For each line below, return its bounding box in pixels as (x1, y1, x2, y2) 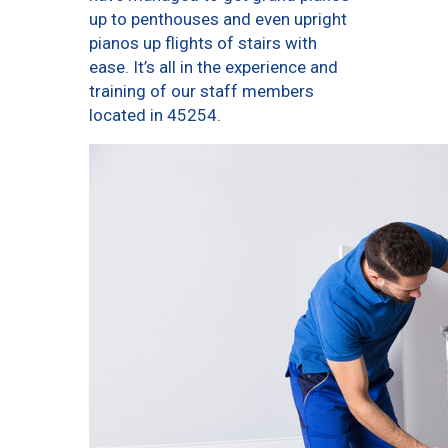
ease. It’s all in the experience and (89, 56, 338, 77)
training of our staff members (89, 80, 314, 101)
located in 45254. (89, 104, 221, 125)
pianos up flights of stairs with (89, 32, 317, 53)
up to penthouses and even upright (89, 8, 347, 29)
